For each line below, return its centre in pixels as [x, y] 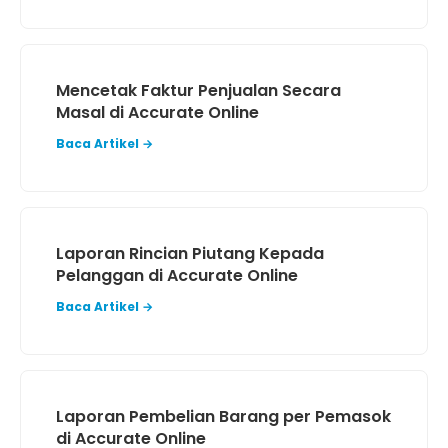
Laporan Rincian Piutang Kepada [190, 253]
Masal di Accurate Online [157, 112]
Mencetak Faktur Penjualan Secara [198, 90]
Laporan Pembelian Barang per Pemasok [223, 416]
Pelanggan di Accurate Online [177, 275]
